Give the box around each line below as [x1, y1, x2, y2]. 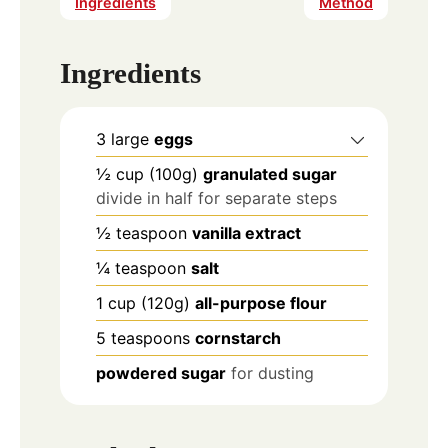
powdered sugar [96, 362, 226, 383]
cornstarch [195, 327, 281, 348]
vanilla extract [192, 222, 301, 243]
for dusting [231, 362, 314, 383]
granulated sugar [203, 163, 337, 184]
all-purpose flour [195, 292, 327, 313]
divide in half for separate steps [96, 187, 337, 208]
